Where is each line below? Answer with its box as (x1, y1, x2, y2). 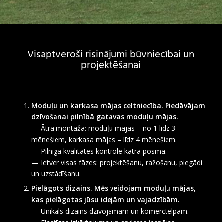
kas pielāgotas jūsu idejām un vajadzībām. (31, 195, 180, 204)
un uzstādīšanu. (31, 169, 81, 178)
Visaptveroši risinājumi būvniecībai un (27, 46, 195, 62)
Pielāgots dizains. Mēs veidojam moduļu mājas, (31, 183, 196, 193)
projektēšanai (81, 57, 141, 73)
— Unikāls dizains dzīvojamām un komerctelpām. (31, 206, 189, 216)
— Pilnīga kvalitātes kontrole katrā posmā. (31, 146, 166, 156)
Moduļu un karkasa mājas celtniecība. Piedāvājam (31, 101, 205, 110)
